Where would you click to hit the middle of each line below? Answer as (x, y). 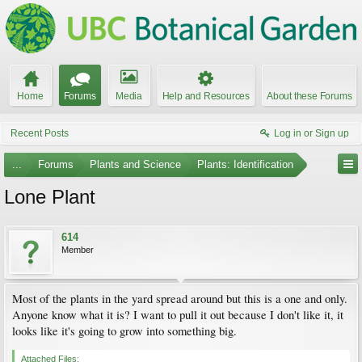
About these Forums (309, 96)
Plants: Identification (245, 164)
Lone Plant (50, 197)
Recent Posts (40, 133)
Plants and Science (135, 164)
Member (78, 250)
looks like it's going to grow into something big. (124, 331)
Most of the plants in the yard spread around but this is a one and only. (180, 299)
